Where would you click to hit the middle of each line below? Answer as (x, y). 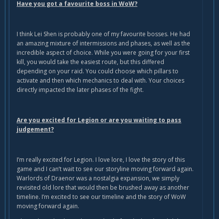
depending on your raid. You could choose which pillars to (98, 71)
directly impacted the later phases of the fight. (80, 90)
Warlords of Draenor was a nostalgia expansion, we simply (98, 178)
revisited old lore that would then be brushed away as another (103, 188)
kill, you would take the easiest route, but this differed (90, 62)
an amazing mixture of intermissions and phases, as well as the (103, 44)
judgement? (35, 130)
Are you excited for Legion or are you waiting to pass (99, 120)
